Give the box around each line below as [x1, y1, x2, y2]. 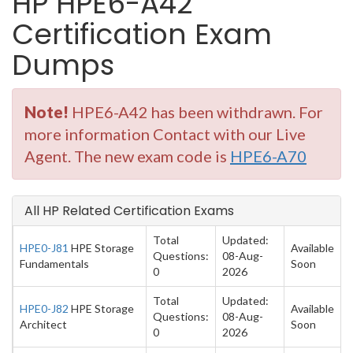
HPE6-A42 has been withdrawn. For [69, 102, 323, 121]
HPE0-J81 [20, 241, 69, 255]
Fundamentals [20, 257, 89, 270]
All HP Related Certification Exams [24, 202, 234, 220]
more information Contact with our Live [24, 124, 306, 143]
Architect [20, 318, 67, 331]
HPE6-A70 [230, 147, 307, 165]
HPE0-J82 [20, 302, 69, 315]
